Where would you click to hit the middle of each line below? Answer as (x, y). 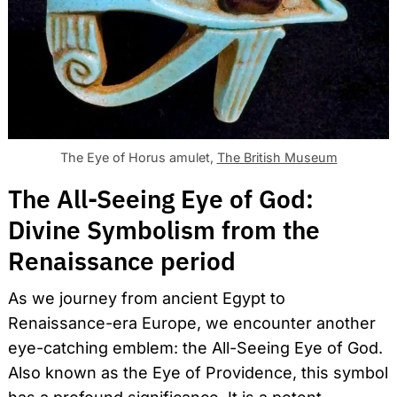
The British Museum (277, 158)
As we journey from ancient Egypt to (147, 299)
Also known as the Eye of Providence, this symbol (198, 373)
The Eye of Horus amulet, (138, 158)
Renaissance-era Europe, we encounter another (192, 323)
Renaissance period (122, 261)
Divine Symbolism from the (164, 230)
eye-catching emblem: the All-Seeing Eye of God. (195, 348)
